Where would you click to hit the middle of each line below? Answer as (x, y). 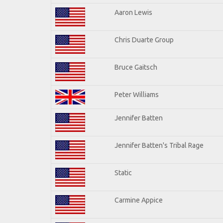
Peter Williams (137, 94)
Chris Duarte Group (144, 40)
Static (123, 172)
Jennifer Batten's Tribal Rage (159, 145)
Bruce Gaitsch (136, 67)
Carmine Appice (139, 200)
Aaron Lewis (133, 12)
